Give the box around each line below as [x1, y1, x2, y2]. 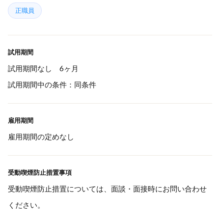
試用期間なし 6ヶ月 [8, 64, 79, 73]
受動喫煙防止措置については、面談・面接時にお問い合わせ [8, 184, 207, 193]
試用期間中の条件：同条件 [8, 80, 96, 89]
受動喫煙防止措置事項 [8, 168, 72, 176]
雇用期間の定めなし [8, 132, 74, 141]
